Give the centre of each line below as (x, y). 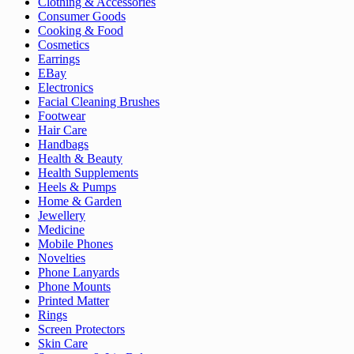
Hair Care (62, 130)
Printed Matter (73, 301)
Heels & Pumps (77, 187)
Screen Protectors (81, 330)
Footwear (62, 116)
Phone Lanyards (79, 273)
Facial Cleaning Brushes (99, 102)
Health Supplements (88, 173)
